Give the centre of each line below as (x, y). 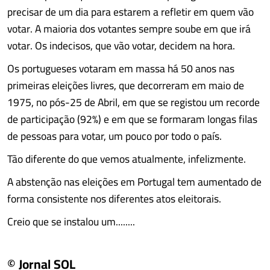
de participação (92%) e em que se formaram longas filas (132, 119)
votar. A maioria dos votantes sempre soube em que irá (129, 29)
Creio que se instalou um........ (71, 221)
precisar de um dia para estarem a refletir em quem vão (130, 12)
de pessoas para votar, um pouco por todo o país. (115, 136)
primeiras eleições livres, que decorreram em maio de (126, 85)
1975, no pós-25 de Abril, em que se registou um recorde (133, 102)
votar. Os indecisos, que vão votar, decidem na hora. (121, 46)
